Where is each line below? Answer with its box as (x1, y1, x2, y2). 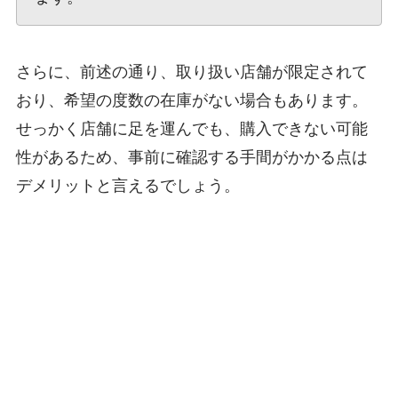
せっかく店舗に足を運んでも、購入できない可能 (15, 119, 368, 138)
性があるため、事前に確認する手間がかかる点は (15, 147, 368, 166)
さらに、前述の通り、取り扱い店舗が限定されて (15, 62, 368, 81)
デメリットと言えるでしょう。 (15, 176, 240, 195)
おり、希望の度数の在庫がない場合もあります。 (15, 91, 368, 109)
